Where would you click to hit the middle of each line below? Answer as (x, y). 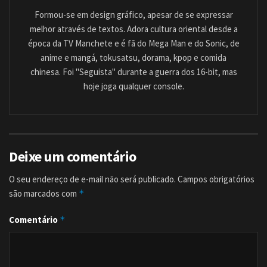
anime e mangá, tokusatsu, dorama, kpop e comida (133, 58)
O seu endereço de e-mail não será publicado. (92, 179)
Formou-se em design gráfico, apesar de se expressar (133, 15)
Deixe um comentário (73, 157)
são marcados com (44, 194)
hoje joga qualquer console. (133, 86)
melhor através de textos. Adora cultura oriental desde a (133, 29)
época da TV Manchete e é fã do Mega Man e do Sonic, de (133, 44)
